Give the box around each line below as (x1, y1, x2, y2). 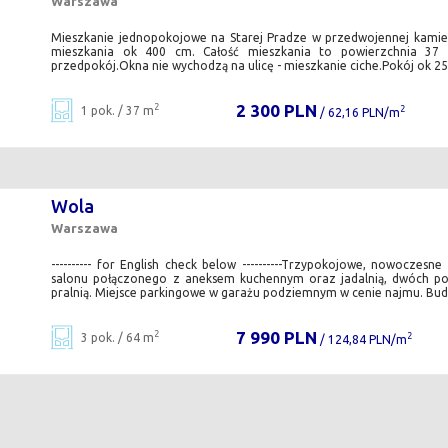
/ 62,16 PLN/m (316, 105, 400, 119)
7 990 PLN (235, 327, 317, 347)
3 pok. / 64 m (81, 330, 155, 344)
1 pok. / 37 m (81, 103, 155, 117)
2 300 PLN (235, 100, 317, 120)
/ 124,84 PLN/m (316, 332, 407, 346)
